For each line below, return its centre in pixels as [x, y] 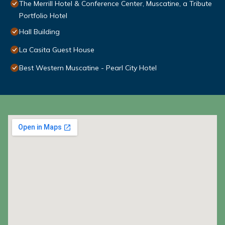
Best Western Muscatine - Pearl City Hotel [88, 68]
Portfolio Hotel [43, 16]
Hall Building [39, 32]
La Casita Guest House [57, 50]
